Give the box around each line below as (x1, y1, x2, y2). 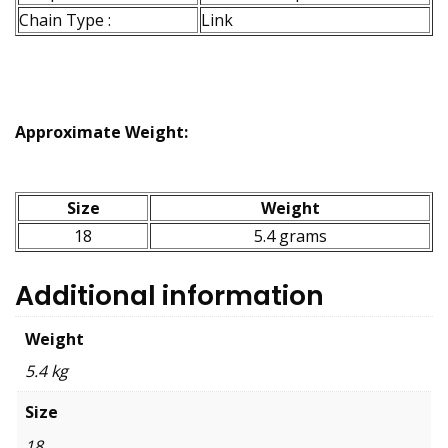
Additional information (15, 277, 324, 315)
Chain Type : (19, 9, 111, 32)
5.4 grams (253, 225, 327, 248)
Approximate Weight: (15, 121, 188, 144)
